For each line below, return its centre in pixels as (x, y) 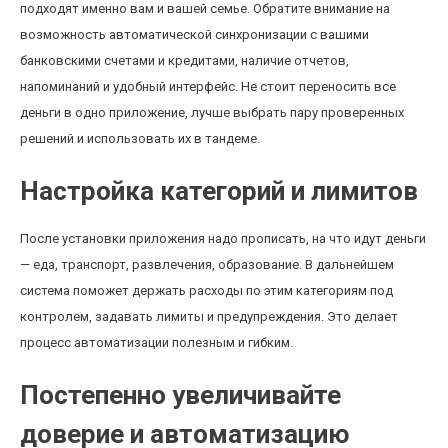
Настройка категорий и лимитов (219, 191)
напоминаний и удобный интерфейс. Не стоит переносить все (208, 86)
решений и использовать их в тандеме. (140, 138)
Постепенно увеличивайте (180, 395)
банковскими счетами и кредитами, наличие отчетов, (184, 60)
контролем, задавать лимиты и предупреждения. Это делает (209, 316)
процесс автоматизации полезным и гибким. (156, 342)
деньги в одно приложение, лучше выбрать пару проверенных (212, 112)
